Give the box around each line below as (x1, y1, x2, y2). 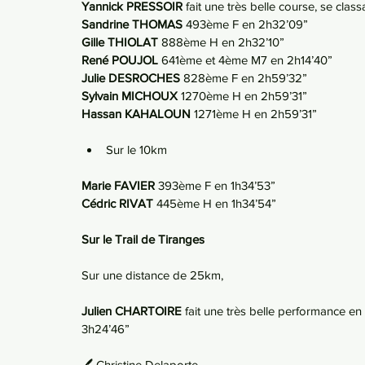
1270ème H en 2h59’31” (181, 89, 307, 103)
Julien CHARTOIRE (81, 304, 185, 318)
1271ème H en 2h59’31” (194, 107, 317, 121)
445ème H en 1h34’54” (156, 196, 276, 210)
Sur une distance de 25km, (81, 268, 223, 282)
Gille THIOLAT (81, 35, 161, 49)
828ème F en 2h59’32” (183, 71, 307, 85)
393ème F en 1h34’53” (158, 178, 275, 192)
